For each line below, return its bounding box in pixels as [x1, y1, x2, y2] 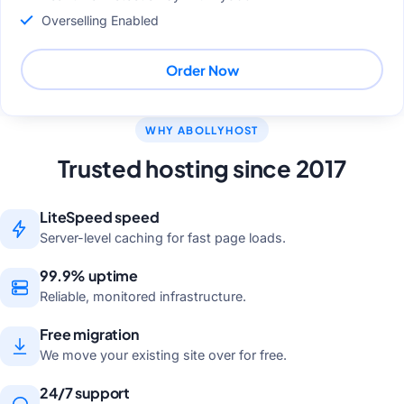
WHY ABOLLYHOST [145, 123, 259, 137]
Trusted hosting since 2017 [58, 152, 346, 183]
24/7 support [40, 382, 131, 402]
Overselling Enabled [41, 12, 159, 28]
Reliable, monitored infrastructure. [40, 289, 246, 305]
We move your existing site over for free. [40, 346, 287, 363]
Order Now [165, 60, 239, 78]
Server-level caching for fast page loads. [40, 230, 286, 246]
